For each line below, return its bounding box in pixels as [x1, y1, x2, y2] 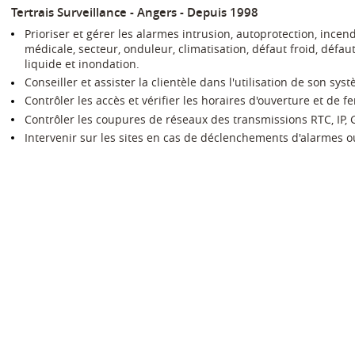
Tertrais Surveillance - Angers [11, 4, 177, 21]
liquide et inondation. [24, 56, 139, 71]
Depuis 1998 [187, 4, 258, 21]
